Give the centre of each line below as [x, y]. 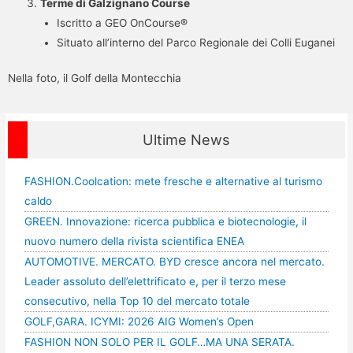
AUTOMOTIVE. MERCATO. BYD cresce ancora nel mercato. [174, 261]
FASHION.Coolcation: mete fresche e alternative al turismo [173, 181]
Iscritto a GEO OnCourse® [122, 22]
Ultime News [186, 140]
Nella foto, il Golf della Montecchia [95, 78]
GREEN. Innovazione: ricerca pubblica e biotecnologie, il [165, 221]
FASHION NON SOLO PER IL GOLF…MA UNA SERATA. [159, 342]
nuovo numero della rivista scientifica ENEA [134, 241]
